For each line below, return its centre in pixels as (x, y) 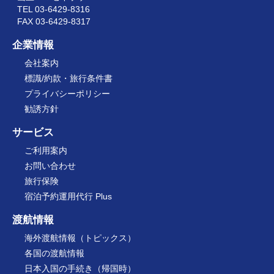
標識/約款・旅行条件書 (68, 78)
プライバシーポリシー (67, 94)
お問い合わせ (50, 166)
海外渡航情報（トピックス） (80, 238)
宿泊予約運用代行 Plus (68, 196)
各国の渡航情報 (54, 253)
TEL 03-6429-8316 (54, 9)
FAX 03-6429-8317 (54, 21)
